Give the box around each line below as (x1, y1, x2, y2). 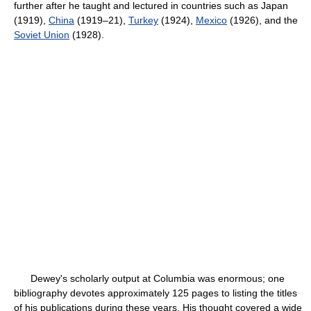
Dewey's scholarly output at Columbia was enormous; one (14, 273, 285, 284)
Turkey (128, 15, 158, 26)
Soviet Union (14, 29, 69, 40)
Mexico (196, 15, 227, 26)
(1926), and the (227, 15, 298, 26)
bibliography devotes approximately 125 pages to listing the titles (14, 287, 297, 299)
